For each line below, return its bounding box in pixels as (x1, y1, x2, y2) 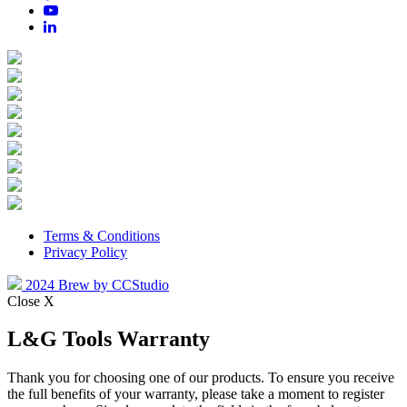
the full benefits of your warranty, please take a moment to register (7, 386, 384, 402)
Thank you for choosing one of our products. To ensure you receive (7, 370, 394, 386)
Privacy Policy (44, 243, 127, 260)
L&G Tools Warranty (7, 327, 210, 352)
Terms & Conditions (44, 227, 160, 243)
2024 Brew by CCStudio (22, 276, 169, 293)
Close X (7, 293, 55, 309)
